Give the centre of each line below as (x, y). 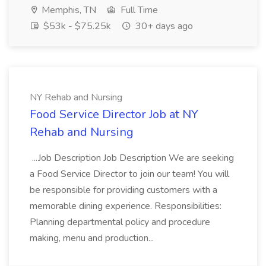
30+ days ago (163, 26)
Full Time (138, 10)
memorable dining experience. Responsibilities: (126, 206)
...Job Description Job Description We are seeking (132, 158)
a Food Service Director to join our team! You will (129, 174)
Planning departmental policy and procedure (120, 222)
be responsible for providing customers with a (123, 190)
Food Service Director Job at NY (114, 114)
